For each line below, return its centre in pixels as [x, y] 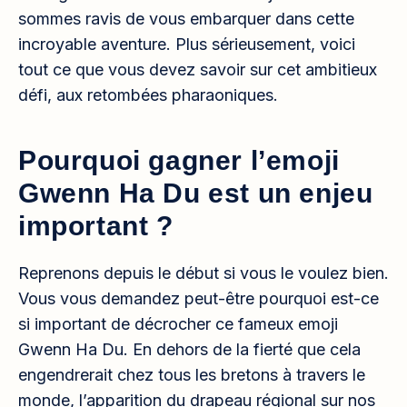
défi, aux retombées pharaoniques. [148, 95]
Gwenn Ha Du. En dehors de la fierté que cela [189, 349]
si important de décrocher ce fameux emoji [178, 324]
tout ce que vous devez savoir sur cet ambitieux [198, 69]
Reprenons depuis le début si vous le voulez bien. [203, 273]
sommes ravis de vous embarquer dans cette [186, 19]
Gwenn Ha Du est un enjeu [196, 193]
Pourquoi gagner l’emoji [179, 160]
